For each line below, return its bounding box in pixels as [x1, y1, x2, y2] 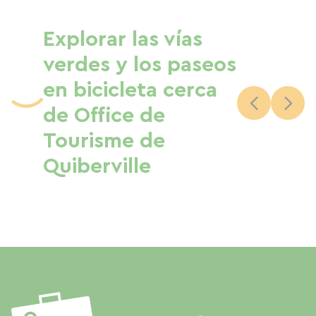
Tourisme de [43, 130, 165, 152]
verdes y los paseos [43, 54, 236, 75]
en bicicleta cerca [43, 80, 217, 101]
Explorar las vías [43, 29, 202, 50]
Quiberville [43, 156, 151, 177]
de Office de [43, 105, 165, 126]
